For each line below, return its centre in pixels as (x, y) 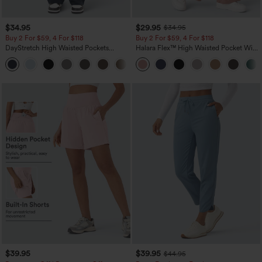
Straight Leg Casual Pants (45, 56)
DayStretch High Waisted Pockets (57, 48)
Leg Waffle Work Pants (170, 56)
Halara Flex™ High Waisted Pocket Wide (198, 48)
